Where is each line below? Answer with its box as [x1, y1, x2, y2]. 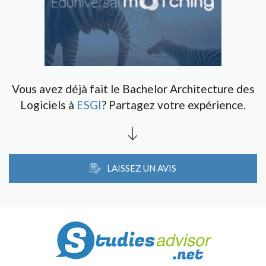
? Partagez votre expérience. [102, 98, 246, 112]
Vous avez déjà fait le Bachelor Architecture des [11, 82, 255, 96]
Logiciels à [20, 98, 77, 112]
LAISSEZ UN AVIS [105, 163, 176, 173]
